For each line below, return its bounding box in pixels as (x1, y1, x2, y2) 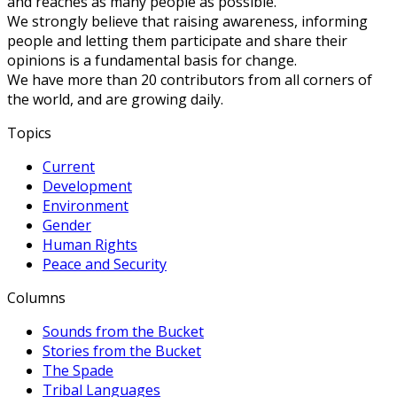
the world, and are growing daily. (7, 89, 223, 109)
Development (43, 175, 132, 196)
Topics (7, 122, 51, 143)
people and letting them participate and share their (7, 30, 347, 51)
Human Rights (43, 234, 137, 254)
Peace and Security (43, 253, 167, 274)
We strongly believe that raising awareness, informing (7, 11, 368, 31)
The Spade (43, 360, 113, 380)
